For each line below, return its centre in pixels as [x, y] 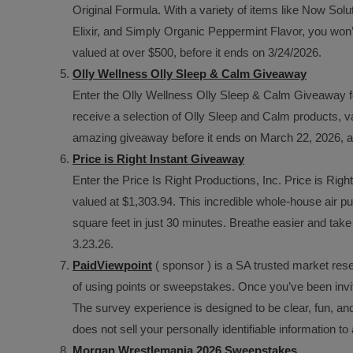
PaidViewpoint [112, 265]
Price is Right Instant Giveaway [158, 159]
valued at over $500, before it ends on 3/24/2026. [197, 52]
